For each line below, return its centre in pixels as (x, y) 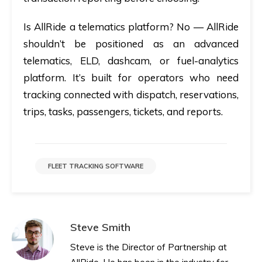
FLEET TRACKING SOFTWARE (96, 166)
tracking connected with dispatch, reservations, (131, 95)
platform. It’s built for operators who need (131, 78)
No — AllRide (208, 27)
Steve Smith (100, 227)
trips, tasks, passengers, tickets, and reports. (123, 112)
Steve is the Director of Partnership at (149, 247)
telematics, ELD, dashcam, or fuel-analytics (131, 61)
